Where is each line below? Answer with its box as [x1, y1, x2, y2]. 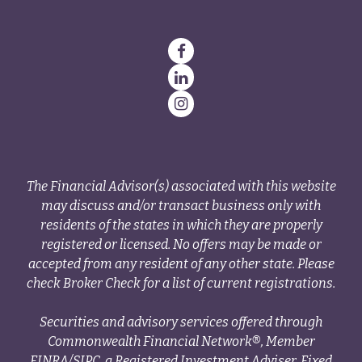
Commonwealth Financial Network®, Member [47, 333, 315, 349]
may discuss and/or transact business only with [41, 197, 321, 213]
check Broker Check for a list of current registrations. [27, 275, 335, 291]
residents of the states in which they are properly [40, 217, 322, 233]
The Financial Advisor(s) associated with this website [26, 178, 336, 194]
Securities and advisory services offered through [40, 314, 322, 330]
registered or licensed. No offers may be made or [40, 236, 322, 252]
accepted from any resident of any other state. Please [27, 255, 335, 271]
